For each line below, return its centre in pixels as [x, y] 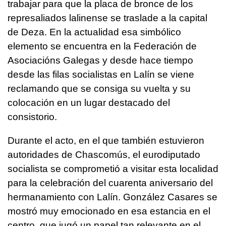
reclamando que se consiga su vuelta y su [99, 88]
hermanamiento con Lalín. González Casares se [112, 197]
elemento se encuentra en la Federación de [102, 46]
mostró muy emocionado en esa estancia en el [109, 211]
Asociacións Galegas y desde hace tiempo [100, 60]
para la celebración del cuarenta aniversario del [110, 183]
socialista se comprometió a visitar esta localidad [113, 168]
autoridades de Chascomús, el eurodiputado [104, 154]
